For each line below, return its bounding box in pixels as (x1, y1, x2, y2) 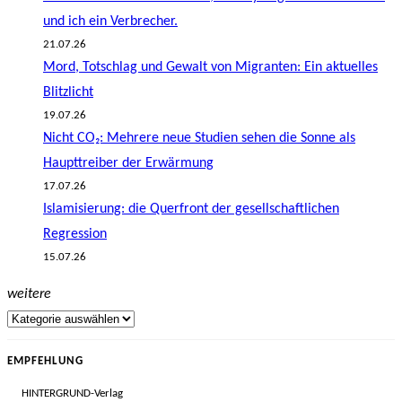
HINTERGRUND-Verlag (22, 387, 123, 399)
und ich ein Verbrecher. (43, 14, 178, 30)
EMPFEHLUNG (7, 355, 83, 368)
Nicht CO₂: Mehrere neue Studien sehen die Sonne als (43, 131, 355, 146)
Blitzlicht (43, 85, 93, 100)
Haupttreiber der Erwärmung (43, 156, 214, 171)
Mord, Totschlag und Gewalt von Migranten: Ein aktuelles (43, 60, 378, 75)
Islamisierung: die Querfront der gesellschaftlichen (43, 202, 339, 217)
